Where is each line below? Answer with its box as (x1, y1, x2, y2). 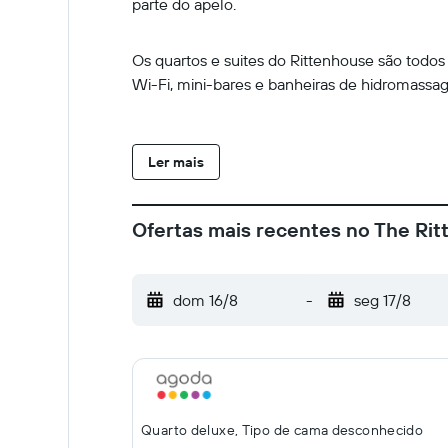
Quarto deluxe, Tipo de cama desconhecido (141, 421, 424, 439)
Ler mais (148, 153, 204, 171)
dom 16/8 (173, 290, 238, 310)
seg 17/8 (353, 290, 411, 310)
